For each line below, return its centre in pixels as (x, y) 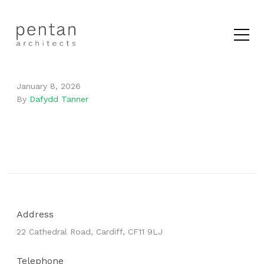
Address (35, 214)
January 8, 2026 (49, 86)
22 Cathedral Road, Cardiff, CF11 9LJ (90, 232)
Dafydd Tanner (59, 99)
